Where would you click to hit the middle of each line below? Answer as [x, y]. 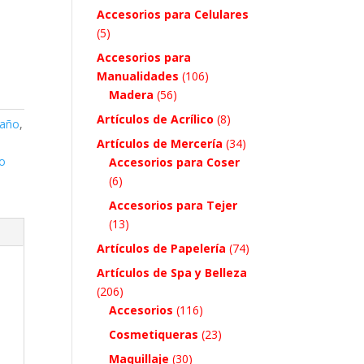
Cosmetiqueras [154, 334]
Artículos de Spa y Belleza [172, 272]
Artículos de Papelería [162, 248]
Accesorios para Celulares [173, 14]
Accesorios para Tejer [173, 205]
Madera [132, 94]
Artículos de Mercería [160, 143]
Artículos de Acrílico [156, 119]
